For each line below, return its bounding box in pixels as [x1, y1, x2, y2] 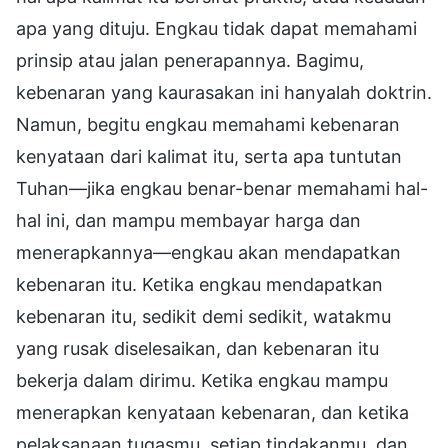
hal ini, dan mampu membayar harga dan [16, 209, 361, 231]
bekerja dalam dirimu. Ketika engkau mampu [16, 369, 388, 391]
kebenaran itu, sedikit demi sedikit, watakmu [16, 305, 391, 327]
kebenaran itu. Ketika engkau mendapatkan [16, 273, 383, 295]
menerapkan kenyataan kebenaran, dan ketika [16, 401, 409, 423]
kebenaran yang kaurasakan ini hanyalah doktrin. [16, 81, 432, 103]
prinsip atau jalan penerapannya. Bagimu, [16, 49, 364, 71]
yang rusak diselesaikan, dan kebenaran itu [16, 337, 379, 359]
